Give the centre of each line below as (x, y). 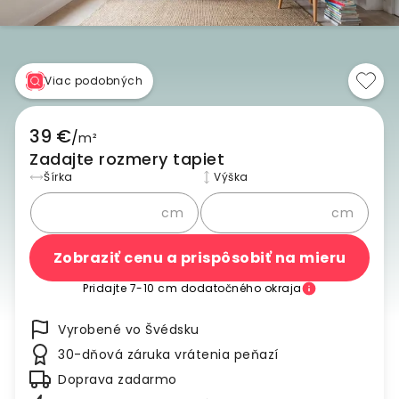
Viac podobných (94, 81)
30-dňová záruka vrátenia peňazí (168, 355)
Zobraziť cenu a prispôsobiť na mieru (199, 257)
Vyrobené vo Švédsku (129, 330)
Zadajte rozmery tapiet (127, 159)
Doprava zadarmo (118, 380)
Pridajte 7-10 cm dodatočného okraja (192, 289)
